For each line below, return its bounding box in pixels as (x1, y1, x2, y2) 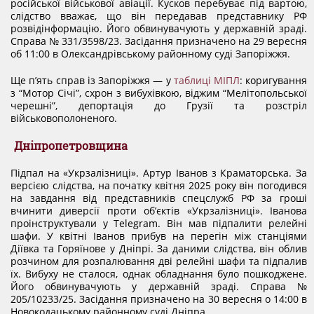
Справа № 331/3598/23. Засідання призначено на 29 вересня (11, 34, 307, 48)
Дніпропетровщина (14, 138, 128, 153)
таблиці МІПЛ (173, 74, 240, 87)
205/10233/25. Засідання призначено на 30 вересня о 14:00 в (11, 292, 307, 306)
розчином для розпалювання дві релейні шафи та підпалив (11, 254, 307, 268)
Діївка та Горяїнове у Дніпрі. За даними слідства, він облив (11, 242, 307, 255)
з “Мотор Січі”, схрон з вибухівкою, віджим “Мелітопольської (11, 86, 307, 100)
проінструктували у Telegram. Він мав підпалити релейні (11, 217, 307, 230)
